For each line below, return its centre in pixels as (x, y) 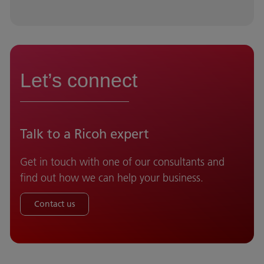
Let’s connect (79, 80)
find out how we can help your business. (112, 178)
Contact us (55, 204)
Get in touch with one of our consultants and (122, 162)
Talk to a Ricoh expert (85, 134)
